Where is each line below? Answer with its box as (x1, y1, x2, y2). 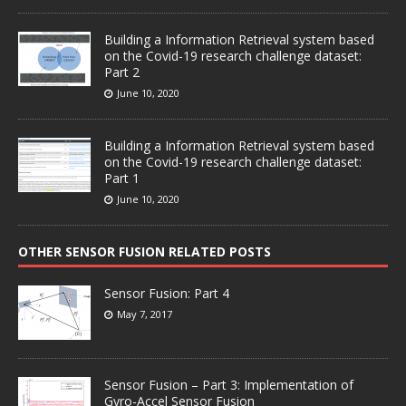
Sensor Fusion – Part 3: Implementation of (104, 376, 353, 394)
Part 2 (104, 63, 140, 82)
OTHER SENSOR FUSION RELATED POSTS (18, 243, 271, 261)
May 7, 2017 (117, 307, 172, 322)
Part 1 (104, 169, 140, 188)
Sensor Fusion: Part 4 (104, 285, 229, 303)
